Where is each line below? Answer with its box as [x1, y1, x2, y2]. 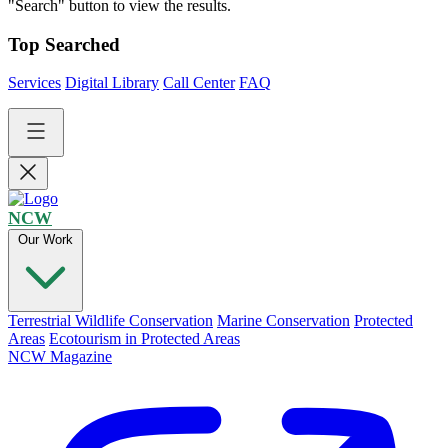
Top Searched [8, 33, 120, 55]
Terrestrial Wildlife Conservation [8, 312, 213, 330]
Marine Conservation [217, 312, 350, 330]
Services [8, 74, 61, 92]
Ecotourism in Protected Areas [49, 330, 240, 348]
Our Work [18, 232, 73, 248]
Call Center [163, 74, 235, 92]
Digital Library [65, 74, 159, 92]
